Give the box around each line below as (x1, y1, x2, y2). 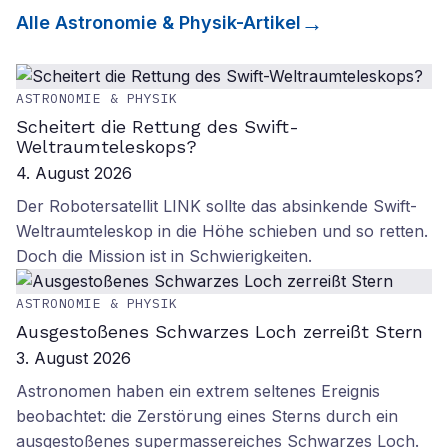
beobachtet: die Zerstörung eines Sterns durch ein (16, 406, 398, 426)
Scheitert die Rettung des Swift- (16, 116, 299, 137)
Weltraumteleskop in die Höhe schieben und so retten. (16, 221, 428, 241)
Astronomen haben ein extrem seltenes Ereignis (16, 381, 380, 401)
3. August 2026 (16, 348, 131, 368)
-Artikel (236, 12, 301, 33)
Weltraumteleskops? (16, 136, 197, 157)
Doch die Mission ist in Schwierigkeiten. (16, 246, 312, 266)
